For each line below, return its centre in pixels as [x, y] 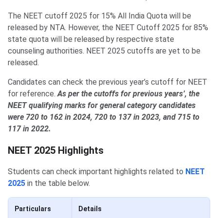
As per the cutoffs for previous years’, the [128, 94]
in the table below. [58, 183]
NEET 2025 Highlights [56, 151]
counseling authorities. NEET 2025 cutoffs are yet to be [104, 51]
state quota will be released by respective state [91, 39]
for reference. [33, 94]
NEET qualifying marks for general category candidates [102, 106]
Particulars [33, 209]
